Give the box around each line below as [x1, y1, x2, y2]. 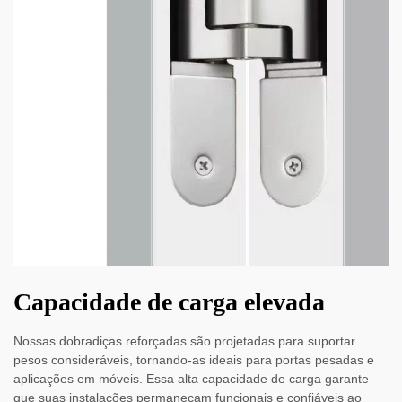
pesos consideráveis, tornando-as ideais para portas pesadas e [13, 353, 374, 368]
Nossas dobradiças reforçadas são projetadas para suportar [13, 334, 355, 349]
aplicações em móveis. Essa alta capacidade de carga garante [13, 371, 369, 387]
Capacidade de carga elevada [13, 288, 325, 317]
